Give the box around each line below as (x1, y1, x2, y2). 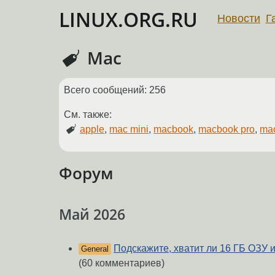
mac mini (109, 124, 149, 135)
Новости (217, 12, 260, 25)
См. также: (64, 109, 112, 120)
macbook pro (198, 124, 255, 135)
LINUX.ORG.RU (59, 6, 198, 33)
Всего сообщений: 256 (64, 85, 166, 96)
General (81, 244, 109, 254)
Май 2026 (59, 204, 125, 224)
